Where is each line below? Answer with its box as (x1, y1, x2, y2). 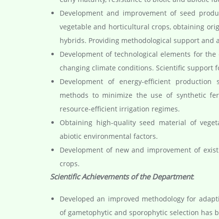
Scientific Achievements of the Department (50, 171, 193, 181)
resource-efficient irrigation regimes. (60, 104, 180, 113)
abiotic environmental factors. (60, 131, 158, 141)
